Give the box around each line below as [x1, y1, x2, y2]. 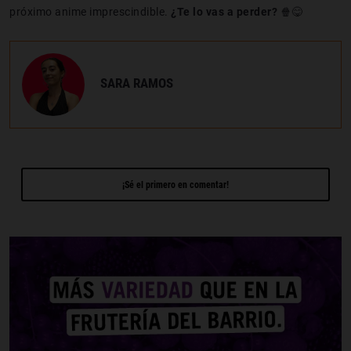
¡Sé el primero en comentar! [122, 179, 229, 190]
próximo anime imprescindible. [9, 5, 171, 18]
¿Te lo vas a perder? [171, 5, 280, 18]
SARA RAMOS [100, 75, 173, 92]
